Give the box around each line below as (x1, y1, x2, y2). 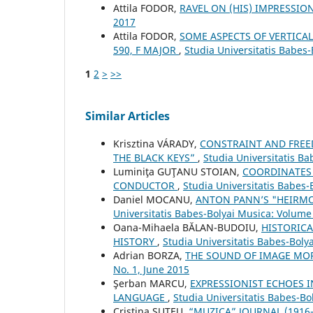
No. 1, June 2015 (113, 263, 189, 277)
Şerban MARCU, (113, 277, 190, 291)
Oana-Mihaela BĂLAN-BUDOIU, (113, 221, 261, 235)
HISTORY (113, 235, 157, 249)
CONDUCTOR (113, 179, 177, 193)
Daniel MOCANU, (113, 193, 196, 207)
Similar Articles (85, 108, 170, 124)
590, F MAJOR (113, 43, 179, 57)
